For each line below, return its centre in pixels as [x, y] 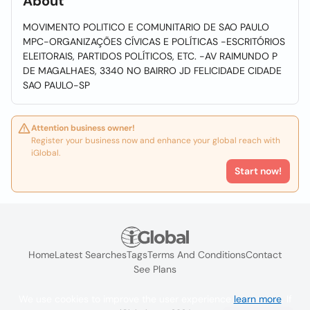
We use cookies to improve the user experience [126, 299]
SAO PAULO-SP [56, 85]
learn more [257, 299]
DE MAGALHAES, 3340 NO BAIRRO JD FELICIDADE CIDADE [152, 71]
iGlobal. [46, 153]
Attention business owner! [83, 128]
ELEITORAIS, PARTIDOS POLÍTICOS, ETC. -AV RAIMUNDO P [150, 56]
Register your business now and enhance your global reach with [156, 140]
